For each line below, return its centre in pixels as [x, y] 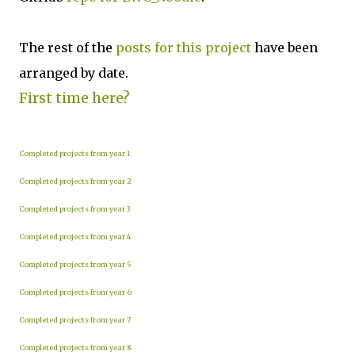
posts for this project [183, 48]
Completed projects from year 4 [75, 237]
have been [284, 48]
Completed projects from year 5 [75, 264]
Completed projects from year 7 [75, 320]
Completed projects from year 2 [75, 181]
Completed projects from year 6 [75, 292]
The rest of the [67, 48]
